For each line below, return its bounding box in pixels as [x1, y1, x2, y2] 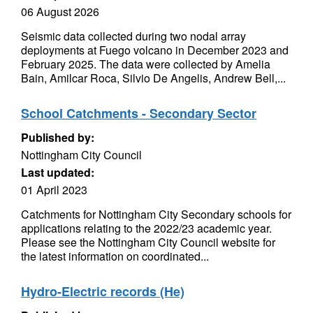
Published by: [21, 129, 94, 145]
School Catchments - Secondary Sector [21, 104, 256, 122]
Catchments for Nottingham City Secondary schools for [21, 206, 291, 222]
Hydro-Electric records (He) [21, 282, 184, 300]
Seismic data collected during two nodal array [21, 28, 246, 44]
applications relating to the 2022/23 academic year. [21, 220, 272, 236]
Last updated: [21, 164, 94, 180]
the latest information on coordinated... [21, 248, 209, 264]
